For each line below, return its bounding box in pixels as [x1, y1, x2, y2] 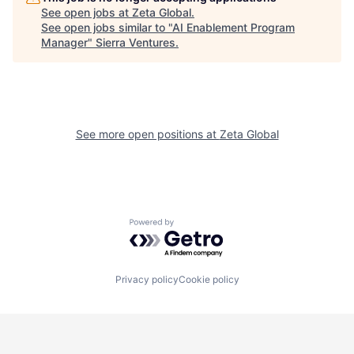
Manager [41, 36, 88, 50]
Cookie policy [178, 273, 239, 285]
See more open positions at [75, 127, 220, 141]
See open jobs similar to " [41, 21, 172, 35]
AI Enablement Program [172, 21, 295, 35]
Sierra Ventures [96, 36, 175, 50]
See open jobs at [41, 6, 132, 20]
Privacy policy [115, 273, 179, 285]
